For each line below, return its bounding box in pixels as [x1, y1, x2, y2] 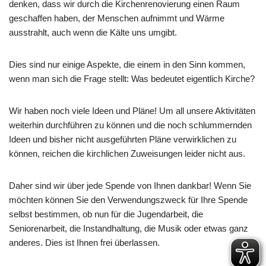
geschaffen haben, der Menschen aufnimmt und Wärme [9, 13, 224, 24]
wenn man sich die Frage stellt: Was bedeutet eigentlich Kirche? [9, 74, 255, 84]
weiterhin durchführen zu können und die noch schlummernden [9, 120, 252, 131]
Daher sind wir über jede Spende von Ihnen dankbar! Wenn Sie [9, 180, 251, 191]
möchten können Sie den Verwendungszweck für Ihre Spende [9, 195, 248, 205]
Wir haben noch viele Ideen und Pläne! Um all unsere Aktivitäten [9, 106, 255, 116]
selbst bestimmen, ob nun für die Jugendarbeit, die [9, 209, 203, 220]
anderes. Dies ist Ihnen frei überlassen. [9, 237, 160, 248]
